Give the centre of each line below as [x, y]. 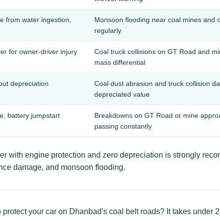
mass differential [120, 62]
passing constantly [123, 126]
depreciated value [122, 94]
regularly [108, 30]
